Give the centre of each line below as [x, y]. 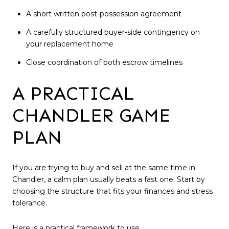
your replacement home [70, 44]
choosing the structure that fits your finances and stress [112, 191]
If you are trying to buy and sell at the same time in [104, 167]
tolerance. [30, 203]
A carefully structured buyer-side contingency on [113, 32]
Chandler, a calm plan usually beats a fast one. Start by [109, 179]
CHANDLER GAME [91, 116]
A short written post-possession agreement [104, 14]
